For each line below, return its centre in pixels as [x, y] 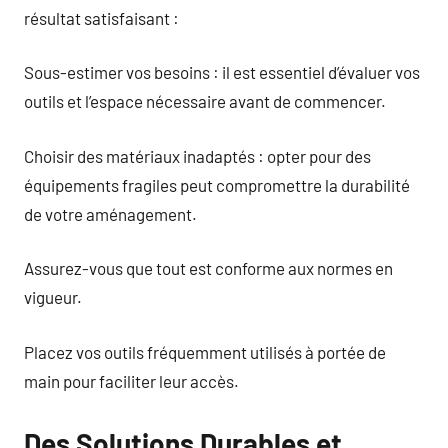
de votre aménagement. [110, 213]
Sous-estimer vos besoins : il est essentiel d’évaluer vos [222, 72]
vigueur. [53, 297]
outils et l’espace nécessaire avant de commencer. [205, 101]
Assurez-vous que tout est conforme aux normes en [208, 268]
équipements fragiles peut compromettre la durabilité [217, 184]
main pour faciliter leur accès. [131, 380]
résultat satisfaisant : [101, 17]
